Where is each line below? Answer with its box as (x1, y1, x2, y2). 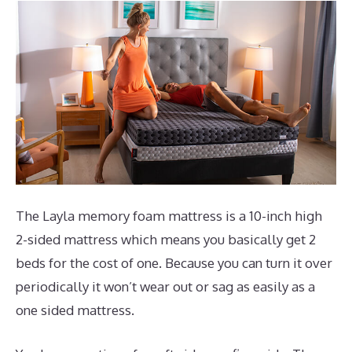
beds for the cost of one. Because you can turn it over (16, 255, 332, 272)
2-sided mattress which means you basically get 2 (16, 231, 316, 248)
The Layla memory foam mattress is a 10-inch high (16, 207, 322, 225)
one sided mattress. (16, 302, 134, 319)
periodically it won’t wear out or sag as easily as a (16, 278, 315, 295)
